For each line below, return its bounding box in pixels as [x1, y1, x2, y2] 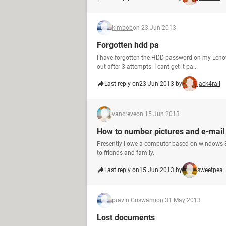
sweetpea [197, 166, 223, 174]
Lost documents [97, 213, 155, 222]
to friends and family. [97, 149, 154, 156]
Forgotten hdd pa [97, 40, 159, 50]
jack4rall [197, 80, 220, 87]
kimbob [112, 24, 133, 31]
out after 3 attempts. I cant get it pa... [97, 63, 198, 70]
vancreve [112, 110, 136, 118]
